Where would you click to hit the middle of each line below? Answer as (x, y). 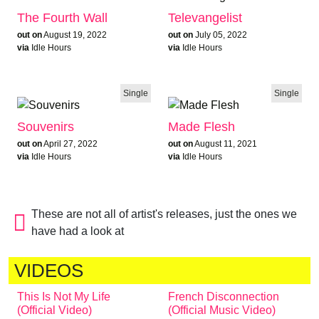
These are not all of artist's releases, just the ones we (164, 214)
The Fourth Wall (62, 18)
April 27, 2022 (70, 144)
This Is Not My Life (64, 296)
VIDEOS (49, 270)
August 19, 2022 (75, 35)
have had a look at (77, 231)
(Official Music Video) (222, 310)
